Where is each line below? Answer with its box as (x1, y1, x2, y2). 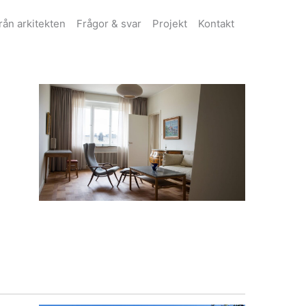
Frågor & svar (76, 17, 141, 30)
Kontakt (198, 17, 234, 30)
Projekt (152, 17, 187, 30)
